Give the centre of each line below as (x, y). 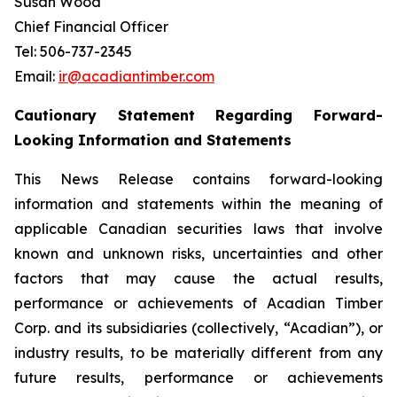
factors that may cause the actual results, (198, 278)
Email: (36, 76)
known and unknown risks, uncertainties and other (198, 253)
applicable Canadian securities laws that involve (198, 229)
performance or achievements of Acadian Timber (198, 303)
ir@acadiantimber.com (136, 76)
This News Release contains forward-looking (198, 179)
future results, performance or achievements (198, 378)
